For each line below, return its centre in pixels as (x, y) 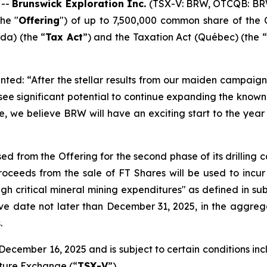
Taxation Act (162, 37)
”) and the (108, 37)
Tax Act (64, 37)
